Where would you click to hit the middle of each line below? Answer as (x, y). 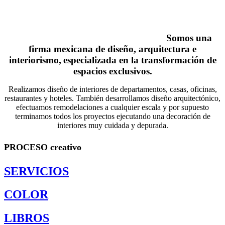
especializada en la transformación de (140, 60)
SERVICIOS (36, 171)
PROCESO (26, 147)
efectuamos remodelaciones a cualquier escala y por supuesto (113, 107)
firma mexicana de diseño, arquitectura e (113, 49)
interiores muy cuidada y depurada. (113, 125)
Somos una (189, 38)
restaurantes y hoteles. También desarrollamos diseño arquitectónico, (113, 98)
